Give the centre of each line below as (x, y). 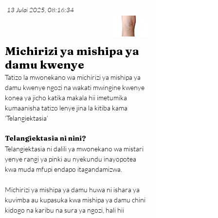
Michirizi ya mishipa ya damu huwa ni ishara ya (73, 190)
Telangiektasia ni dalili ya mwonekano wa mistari (75, 149)
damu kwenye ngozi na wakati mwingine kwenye (75, 88)
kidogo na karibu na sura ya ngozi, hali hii (65, 210)
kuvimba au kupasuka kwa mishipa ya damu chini (76, 200)
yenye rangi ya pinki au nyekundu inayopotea (71, 159)
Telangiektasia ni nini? (45, 138)
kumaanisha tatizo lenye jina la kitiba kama (67, 108)
